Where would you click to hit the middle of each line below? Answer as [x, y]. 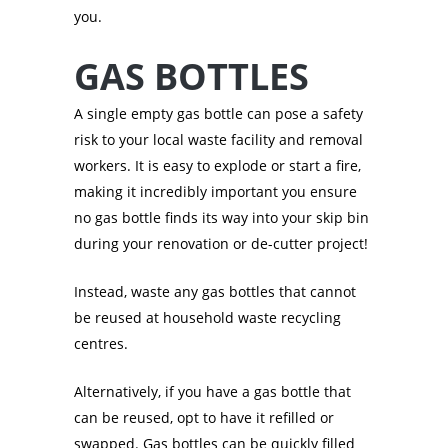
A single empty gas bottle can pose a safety [218, 114]
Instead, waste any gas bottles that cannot [215, 292]
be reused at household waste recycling [207, 318]
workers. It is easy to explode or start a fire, [217, 166]
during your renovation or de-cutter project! [221, 244]
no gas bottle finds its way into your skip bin [221, 218]
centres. [103, 344]
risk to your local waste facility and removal [218, 140]
